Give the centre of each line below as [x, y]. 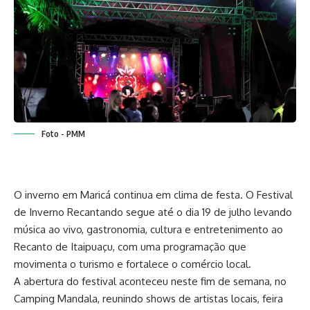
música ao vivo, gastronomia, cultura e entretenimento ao [148, 229]
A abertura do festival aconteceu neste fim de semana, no [150, 281]
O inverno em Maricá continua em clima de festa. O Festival [153, 194]
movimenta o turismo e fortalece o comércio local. [133, 264]
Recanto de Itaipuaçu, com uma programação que [130, 246]
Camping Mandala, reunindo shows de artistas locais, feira [148, 298]
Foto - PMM [63, 134]
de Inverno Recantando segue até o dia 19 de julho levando [153, 212]
